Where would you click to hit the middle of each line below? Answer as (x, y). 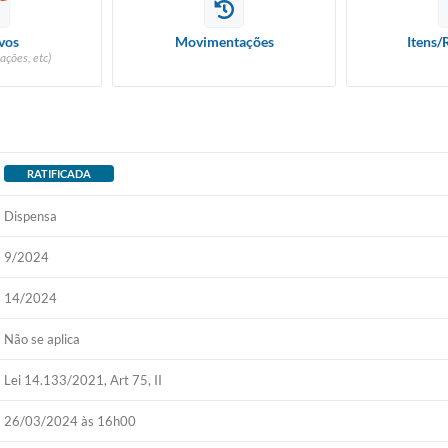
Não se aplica (42, 339)
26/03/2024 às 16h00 (70, 421)
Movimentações (224, 41)
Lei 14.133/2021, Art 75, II (83, 380)
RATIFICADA (59, 173)
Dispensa (31, 216)
